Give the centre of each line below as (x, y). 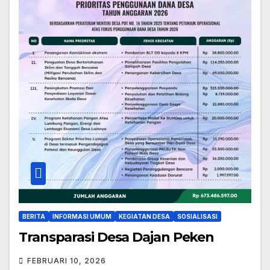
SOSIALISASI (197, 216)
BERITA (34, 216)
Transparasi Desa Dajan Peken (117, 237)
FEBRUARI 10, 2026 (67, 261)
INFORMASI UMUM (82, 216)
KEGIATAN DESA (144, 216)
